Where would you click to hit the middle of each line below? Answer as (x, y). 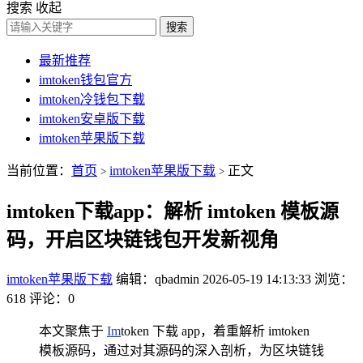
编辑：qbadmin (158, 279)
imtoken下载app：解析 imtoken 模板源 (173, 211)
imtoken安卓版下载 (92, 119)
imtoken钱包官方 (85, 80)
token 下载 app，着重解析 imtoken (215, 331)
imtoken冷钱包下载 (92, 99)
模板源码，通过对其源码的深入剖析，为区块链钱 (181, 350)
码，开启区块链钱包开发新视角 (143, 239)
